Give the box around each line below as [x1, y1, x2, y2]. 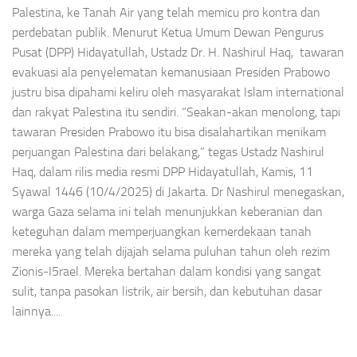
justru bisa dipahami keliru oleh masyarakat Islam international [12, 84, 344, 100]
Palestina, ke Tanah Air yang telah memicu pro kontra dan [12, 5, 320, 21]
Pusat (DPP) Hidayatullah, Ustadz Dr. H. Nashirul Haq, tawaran [12, 45, 344, 61]
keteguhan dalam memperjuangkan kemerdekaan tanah [12, 224, 312, 240]
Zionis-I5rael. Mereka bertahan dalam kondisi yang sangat [12, 264, 321, 280]
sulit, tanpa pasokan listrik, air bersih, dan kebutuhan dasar [12, 284, 322, 300]
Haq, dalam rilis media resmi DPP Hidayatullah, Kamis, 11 [12, 164, 313, 180]
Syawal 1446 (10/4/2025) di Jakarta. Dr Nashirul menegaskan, [12, 184, 344, 200]
